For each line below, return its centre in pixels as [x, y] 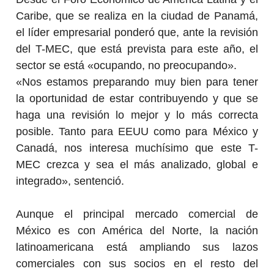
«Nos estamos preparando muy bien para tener [137, 82]
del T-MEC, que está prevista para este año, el [137, 49]
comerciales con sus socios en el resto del [137, 263]
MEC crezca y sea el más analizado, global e [137, 164]
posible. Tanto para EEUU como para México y [137, 131]
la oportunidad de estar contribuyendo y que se [137, 98]
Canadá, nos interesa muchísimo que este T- [137, 148]
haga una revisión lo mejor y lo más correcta [137, 115]
